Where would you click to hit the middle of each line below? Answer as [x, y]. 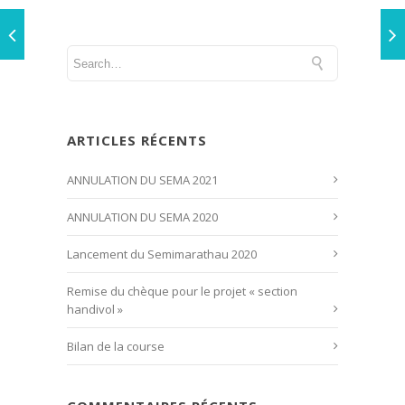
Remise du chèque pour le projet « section [182, 292]
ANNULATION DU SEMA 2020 [142, 217]
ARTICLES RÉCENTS [137, 141]
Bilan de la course [116, 347]
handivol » [95, 310]
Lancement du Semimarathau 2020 [162, 254]
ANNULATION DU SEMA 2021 [142, 180]
